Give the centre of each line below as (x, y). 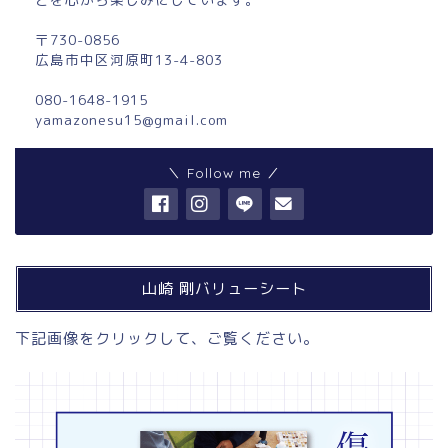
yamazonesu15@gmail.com (131, 120)
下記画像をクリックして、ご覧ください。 (167, 339)
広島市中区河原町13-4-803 (129, 60)
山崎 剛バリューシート (224, 289)
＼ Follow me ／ (224, 173)
